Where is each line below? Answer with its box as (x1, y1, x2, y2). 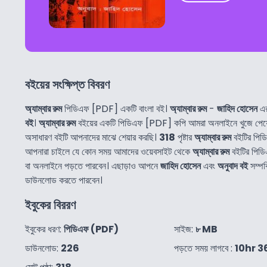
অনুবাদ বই (218, 159, 248, 173)
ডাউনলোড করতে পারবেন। (25, 173, 103, 187)
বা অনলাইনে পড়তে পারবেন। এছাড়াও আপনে (25, 159, 160, 173)
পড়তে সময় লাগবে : (174, 241, 235, 255)
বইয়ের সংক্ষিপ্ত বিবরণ (25, 76, 110, 93)
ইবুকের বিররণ (25, 196, 76, 213)
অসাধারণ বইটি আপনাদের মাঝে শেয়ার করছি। (25, 130, 159, 144)
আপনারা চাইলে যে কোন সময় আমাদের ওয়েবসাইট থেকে (25, 144, 193, 159)
